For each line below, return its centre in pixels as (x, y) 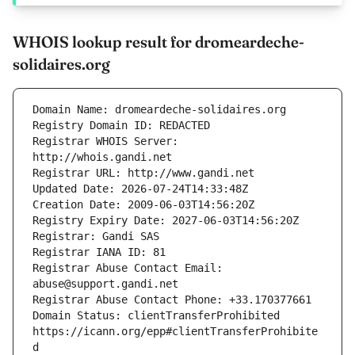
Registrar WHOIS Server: (105, 141)
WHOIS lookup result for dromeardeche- (158, 42)
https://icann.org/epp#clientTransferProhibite (175, 332)
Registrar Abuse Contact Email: (128, 268)
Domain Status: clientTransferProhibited (156, 316)
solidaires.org (61, 64)
